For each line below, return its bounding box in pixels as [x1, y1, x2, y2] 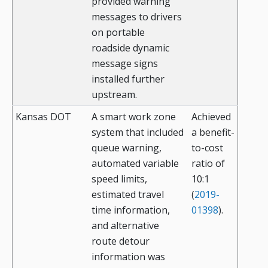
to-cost [191, 141, 223, 155]
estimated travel [92, 188, 164, 202]
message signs [92, 57, 158, 71]
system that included [92, 126, 184, 139]
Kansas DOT [16, 110, 71, 124]
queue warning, [92, 141, 162, 155]
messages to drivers [92, 10, 182, 24]
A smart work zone [92, 110, 176, 124]
